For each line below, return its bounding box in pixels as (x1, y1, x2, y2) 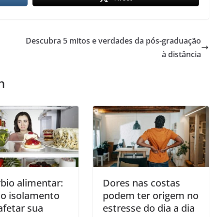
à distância (162, 49, 201, 60)
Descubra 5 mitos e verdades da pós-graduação (26, 35, 201, 46)
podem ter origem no (103, 188, 199, 202)
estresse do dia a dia (103, 201, 195, 215)
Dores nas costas (103, 176, 180, 189)
